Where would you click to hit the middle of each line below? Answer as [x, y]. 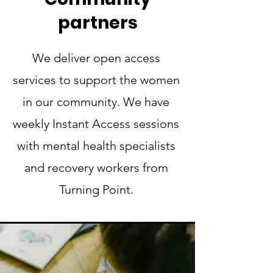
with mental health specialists [96, 146]
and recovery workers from [96, 168]
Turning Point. [96, 190]
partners [97, 23]
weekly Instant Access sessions [96, 124]
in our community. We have [96, 102]
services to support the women [96, 80]
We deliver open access [96, 58]
